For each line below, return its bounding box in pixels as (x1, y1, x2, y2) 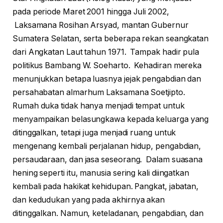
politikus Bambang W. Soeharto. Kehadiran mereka (12, 61, 202, 71)
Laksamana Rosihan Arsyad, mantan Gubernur (12, 20, 189, 30)
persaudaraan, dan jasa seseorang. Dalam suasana (12, 155, 203, 165)
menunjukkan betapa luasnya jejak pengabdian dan (12, 74, 202, 84)
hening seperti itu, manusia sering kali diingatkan (12, 168, 190, 178)
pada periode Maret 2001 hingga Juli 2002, (12, 7, 169, 17)
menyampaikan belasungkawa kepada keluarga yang (12, 114, 209, 124)
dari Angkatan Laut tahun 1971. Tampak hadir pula (12, 47, 200, 57)
